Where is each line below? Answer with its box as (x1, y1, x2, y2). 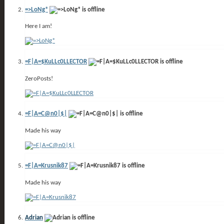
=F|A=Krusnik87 (25, 162, 68, 169)
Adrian (25, 214, 43, 221)
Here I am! (25, 23, 52, 30)
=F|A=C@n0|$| (25, 110, 67, 117)
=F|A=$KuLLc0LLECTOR (25, 58, 87, 65)
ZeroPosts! (25, 75, 53, 82)
